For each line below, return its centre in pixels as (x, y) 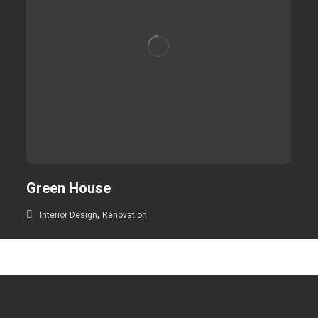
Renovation (125, 215)
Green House (69, 188)
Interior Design (69, 215)
